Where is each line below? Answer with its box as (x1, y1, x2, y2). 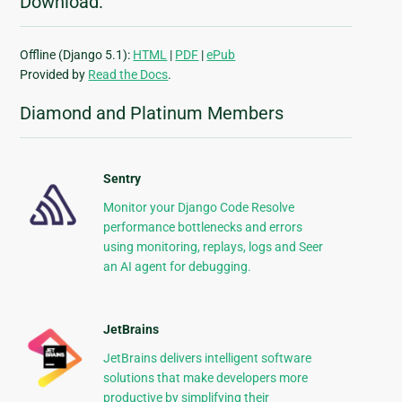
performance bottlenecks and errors (102, 220, 302, 235)
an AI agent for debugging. (102, 259, 251, 275)
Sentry (102, 171, 141, 187)
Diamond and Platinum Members (20, 102, 284, 125)
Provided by (20, 67, 89, 83)
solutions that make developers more (102, 371, 308, 386)
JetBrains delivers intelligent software (102, 351, 311, 366)
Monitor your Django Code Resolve (102, 200, 294, 215)
